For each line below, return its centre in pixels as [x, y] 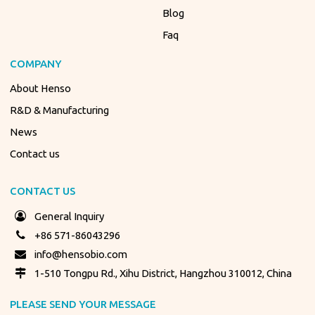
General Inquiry [70, 217]
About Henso [41, 89]
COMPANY [36, 63]
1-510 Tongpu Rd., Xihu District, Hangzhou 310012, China [163, 274]
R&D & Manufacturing [60, 110]
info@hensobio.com [81, 255]
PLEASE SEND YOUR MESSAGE [83, 304]
